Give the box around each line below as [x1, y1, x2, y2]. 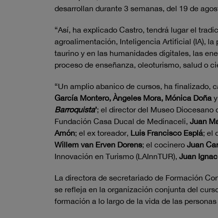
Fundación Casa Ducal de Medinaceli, [54, 117, 190, 126]
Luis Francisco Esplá [130, 128, 203, 137]
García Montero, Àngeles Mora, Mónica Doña [54, 93, 212, 102]
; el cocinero [142, 140, 187, 149]
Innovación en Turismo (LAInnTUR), [54, 152, 179, 161]
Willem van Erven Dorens [54, 140, 142, 149]
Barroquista [54, 105, 95, 114]
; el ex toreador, [75, 128, 130, 137]
